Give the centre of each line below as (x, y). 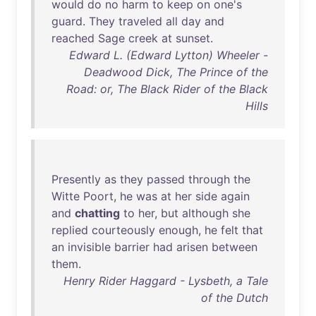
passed (166, 179)
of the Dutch (235, 298)
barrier (132, 247)
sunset (193, 38)
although (205, 213)
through (209, 179)
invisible (89, 247)
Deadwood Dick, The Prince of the (176, 72)
